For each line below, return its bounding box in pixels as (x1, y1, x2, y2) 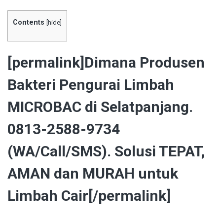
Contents (13, 18, 44, 27)
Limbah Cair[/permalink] (7, 187, 171, 205)
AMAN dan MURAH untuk (7, 165, 178, 183)
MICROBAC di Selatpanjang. (7, 98, 193, 116)
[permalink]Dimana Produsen (7, 54, 205, 72)
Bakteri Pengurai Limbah (7, 76, 174, 94)
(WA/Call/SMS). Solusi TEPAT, (7, 143, 205, 160)
